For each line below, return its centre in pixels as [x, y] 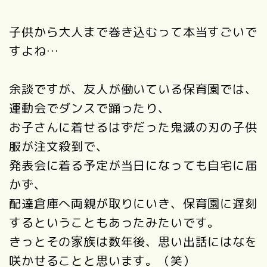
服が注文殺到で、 [59, 146]
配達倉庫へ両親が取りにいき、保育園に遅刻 [133, 203]
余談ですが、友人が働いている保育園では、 [133, 89]
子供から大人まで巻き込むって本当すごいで [133, 31]
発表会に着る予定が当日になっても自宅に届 [133, 165]
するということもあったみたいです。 [115, 222]
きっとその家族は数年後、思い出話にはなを [133, 241]
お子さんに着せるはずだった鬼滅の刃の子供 [133, 127]
